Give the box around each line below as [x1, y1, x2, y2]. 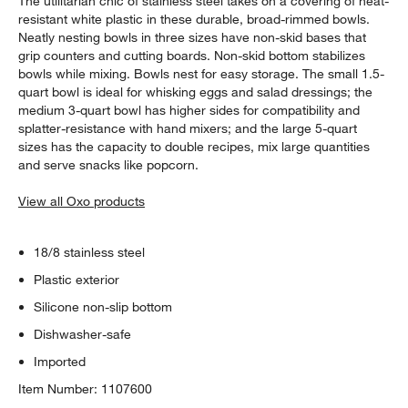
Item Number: [18, 380, 102, 397]
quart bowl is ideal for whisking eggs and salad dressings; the [18, 83, 373, 100]
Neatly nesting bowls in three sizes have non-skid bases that [18, 28, 367, 46]
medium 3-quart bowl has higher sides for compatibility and [18, 101, 361, 118]
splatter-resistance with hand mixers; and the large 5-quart [18, 119, 358, 137]
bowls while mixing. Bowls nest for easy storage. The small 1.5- [18, 65, 385, 82]
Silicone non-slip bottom [34, 298, 173, 315]
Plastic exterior [34, 270, 120, 288]
